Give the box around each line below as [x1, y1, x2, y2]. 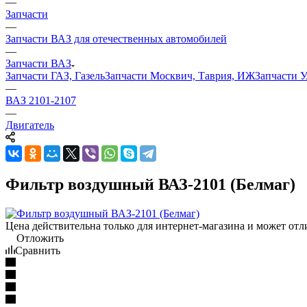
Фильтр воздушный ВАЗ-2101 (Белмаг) [5, 175, 295, 193]
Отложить [16, 232, 64, 244]
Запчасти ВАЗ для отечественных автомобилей [5, 33, 227, 45]
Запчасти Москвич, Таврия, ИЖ [105, 70, 255, 82]
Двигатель [5, 119, 54, 131]
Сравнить [15, 244, 60, 256]
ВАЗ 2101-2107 [5, 95, 76, 106]
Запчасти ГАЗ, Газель [5, 70, 105, 82]
